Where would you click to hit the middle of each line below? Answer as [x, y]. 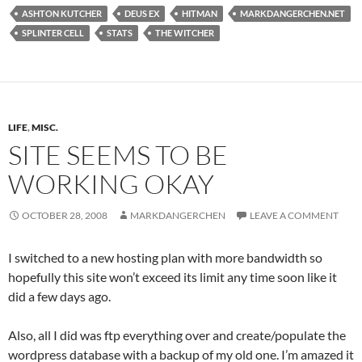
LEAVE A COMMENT [294, 215]
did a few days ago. [59, 296]
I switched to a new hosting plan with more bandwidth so [165, 257]
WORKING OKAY [111, 183]
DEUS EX [142, 13]
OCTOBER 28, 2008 [65, 215]
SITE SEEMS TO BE [118, 154]
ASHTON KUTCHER [62, 13]
